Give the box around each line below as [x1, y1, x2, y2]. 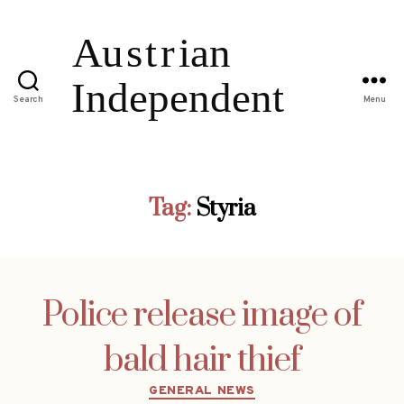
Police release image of [42, 293, 362, 337]
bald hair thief [104, 338, 300, 382]
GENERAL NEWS [149, 382, 255, 399]
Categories [201, 376, 280, 398]
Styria [195, 193, 255, 224]
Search [14, 94, 43, 106]
